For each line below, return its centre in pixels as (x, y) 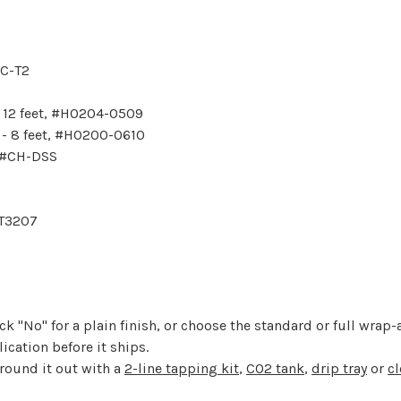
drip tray (339, 368)
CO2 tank (275, 368)
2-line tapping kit (182, 368)
